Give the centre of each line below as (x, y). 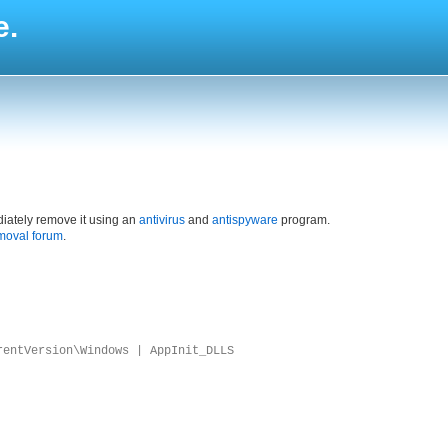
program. (304, 220)
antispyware (245, 220)
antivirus (162, 220)
